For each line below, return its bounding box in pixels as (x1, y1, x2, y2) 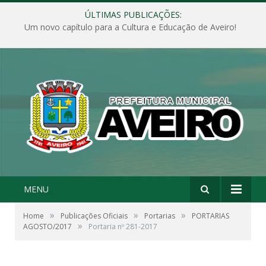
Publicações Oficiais (61, 210, 128, 221)
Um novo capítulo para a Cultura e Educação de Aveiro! (24, 21, 236, 33)
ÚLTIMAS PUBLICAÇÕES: (84, 9, 182, 20)
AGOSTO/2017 (23, 221, 72, 232)
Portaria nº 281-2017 (88, 221, 157, 232)
